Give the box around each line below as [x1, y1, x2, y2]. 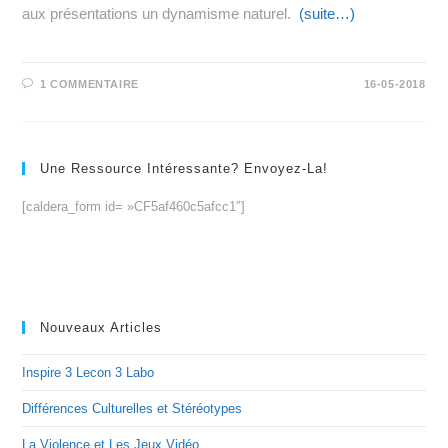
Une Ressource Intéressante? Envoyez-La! [40, 160, 329, 176]
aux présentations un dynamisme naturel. [22, 4, 300, 22]
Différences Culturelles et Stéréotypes [22, 400, 243, 416]
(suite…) [299, 4, 356, 22]
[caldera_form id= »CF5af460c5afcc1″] [22, 198, 246, 214]
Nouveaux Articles [40, 319, 163, 335]
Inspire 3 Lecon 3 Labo [22, 364, 155, 380]
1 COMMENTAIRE [40, 77, 139, 90]
